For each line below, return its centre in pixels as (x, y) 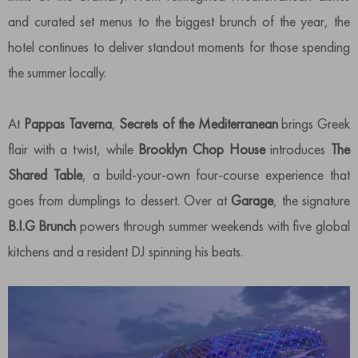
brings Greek (314, 124)
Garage (253, 201)
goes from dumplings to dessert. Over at (120, 201)
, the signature (312, 201)
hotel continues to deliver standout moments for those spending (179, 47)
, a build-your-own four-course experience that (216, 175)
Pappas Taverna (68, 124)
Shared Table (45, 175)
